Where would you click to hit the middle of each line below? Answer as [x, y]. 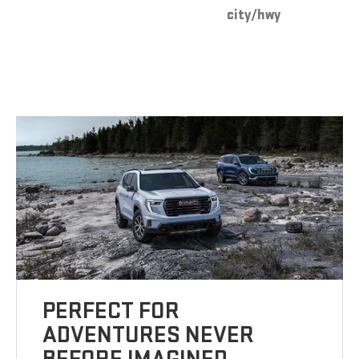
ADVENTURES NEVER [149, 335]
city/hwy [253, 15]
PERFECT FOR [111, 311]
